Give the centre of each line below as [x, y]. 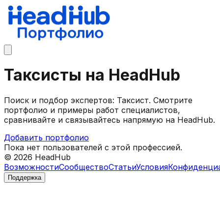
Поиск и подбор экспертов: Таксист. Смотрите [98, 100]
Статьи [122, 167]
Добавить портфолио [46, 137]
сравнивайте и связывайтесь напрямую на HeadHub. [110, 120]
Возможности [31, 167]
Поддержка [25, 177]
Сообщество [84, 167]
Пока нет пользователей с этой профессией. [93, 147]
